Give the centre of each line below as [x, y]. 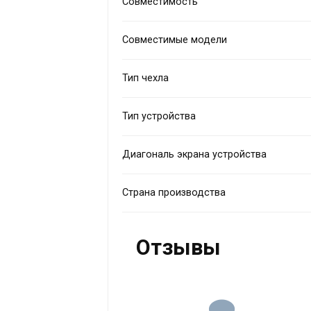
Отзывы [179, 247]
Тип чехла [146, 78]
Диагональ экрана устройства [195, 154]
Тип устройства [159, 116]
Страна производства [174, 192]
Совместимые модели [175, 40]
